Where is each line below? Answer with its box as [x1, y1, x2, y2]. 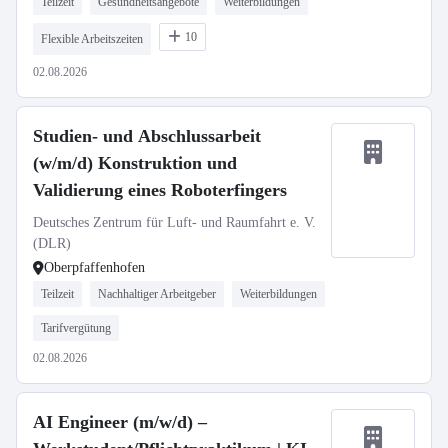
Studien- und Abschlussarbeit [33, 126, 261, 146]
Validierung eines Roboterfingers [33, 180, 287, 200]
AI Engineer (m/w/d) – [33, 412, 207, 432]
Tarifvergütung [41, 321, 111, 335]
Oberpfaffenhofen [44, 260, 145, 275]
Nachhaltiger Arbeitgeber [98, 287, 216, 301]
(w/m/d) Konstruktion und [33, 153, 237, 173]
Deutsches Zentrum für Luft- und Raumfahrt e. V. [33, 215, 316, 230]
